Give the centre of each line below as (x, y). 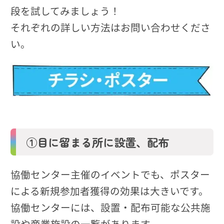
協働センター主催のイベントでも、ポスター (110, 174)
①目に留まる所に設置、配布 (97, 142)
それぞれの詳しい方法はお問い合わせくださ (110, 27)
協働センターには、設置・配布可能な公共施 (110, 207)
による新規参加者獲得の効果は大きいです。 (109, 190)
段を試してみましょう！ (65, 10)
